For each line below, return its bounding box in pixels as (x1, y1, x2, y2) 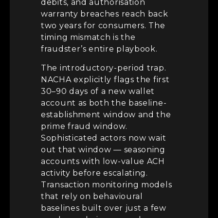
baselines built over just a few (41, 203, 166, 213)
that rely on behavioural (41, 191, 143, 201)
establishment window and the (41, 109, 171, 119)
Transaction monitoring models (41, 180, 172, 189)
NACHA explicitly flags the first (41, 74, 170, 84)
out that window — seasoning (41, 145, 165, 154)
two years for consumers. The (41, 21, 165, 31)
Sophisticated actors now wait (41, 133, 166, 143)
